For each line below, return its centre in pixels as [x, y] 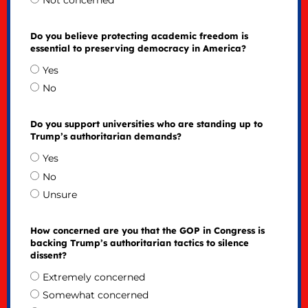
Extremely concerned [93, 277]
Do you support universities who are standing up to [146, 124]
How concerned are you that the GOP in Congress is [147, 230]
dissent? [48, 255]
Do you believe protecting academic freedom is [139, 36]
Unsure [59, 194]
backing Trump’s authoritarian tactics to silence [139, 242]
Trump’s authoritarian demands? [106, 136]
